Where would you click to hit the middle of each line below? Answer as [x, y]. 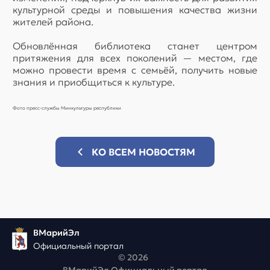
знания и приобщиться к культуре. [94, 82]
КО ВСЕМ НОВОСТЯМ [143, 152]
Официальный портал [78, 246]
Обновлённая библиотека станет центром [135, 46]
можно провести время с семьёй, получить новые [135, 70]
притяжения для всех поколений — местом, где [135, 58]
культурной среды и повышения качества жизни [135, 10]
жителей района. [53, 22]
